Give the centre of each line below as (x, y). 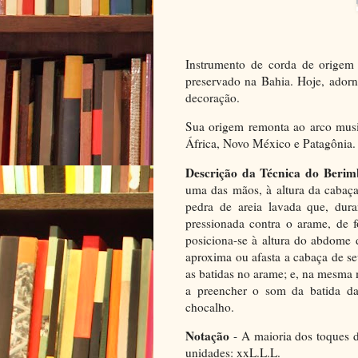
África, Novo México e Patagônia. (270, 143)
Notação (207, 336)
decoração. (213, 98)
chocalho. (210, 306)
